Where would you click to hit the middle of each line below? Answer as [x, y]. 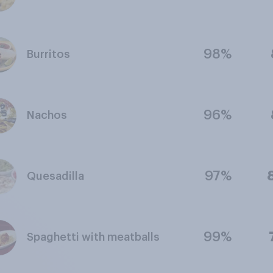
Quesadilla [55, 176]
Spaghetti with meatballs [93, 237]
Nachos [47, 115]
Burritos [48, 54]
